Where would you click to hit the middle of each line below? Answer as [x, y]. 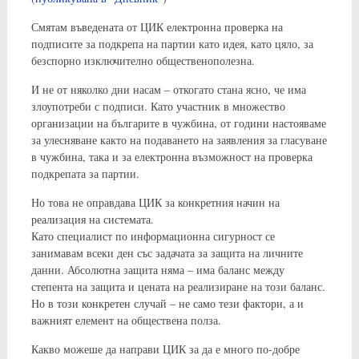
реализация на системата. [92, 219]
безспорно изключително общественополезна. [143, 61]
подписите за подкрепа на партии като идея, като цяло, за [172, 44]
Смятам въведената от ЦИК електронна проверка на [157, 27]
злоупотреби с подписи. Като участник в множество [158, 106]
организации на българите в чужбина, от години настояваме [178, 123]
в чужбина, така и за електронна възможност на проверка [171, 157]
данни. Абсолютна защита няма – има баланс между [157, 270]
